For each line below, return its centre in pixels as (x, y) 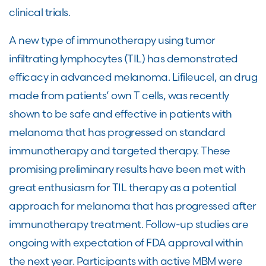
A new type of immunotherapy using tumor (112, 40)
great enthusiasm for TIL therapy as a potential (123, 187)
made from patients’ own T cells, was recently (119, 95)
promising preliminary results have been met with (127, 169)
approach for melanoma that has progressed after (133, 206)
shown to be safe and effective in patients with (121, 114)
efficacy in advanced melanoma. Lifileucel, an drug (133, 77)
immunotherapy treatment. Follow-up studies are (129, 224)
